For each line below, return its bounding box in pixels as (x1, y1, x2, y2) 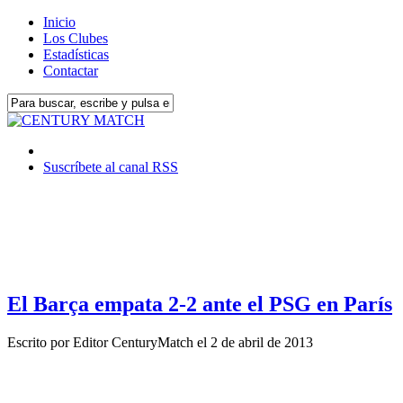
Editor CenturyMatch (73, 334, 193, 350)
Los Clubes (43, 31, 108, 46)
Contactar (43, 63, 98, 78)
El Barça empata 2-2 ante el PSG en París (7, 291, 392, 316)
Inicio (43, 14, 76, 30)
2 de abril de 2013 (210, 334, 313, 350)
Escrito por (7, 334, 73, 350)
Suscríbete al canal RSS (43, 159, 178, 175)
